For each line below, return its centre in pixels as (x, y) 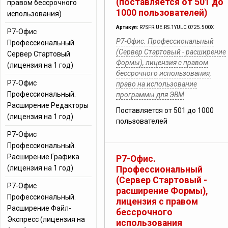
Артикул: (128, 27)
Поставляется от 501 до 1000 (165, 110)
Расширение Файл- (39, 208)
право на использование (156, 84)
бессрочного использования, (164, 73)
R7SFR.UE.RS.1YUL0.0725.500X (177, 27)
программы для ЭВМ (150, 95)
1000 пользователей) (162, 13)
